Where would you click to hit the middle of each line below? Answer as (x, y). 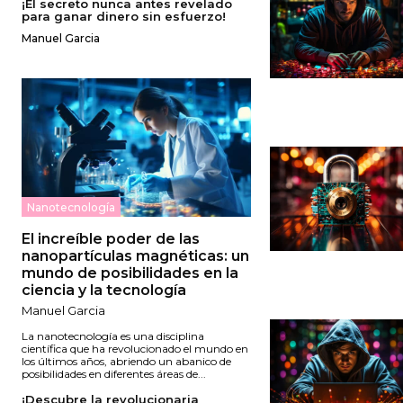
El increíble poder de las (111, 238)
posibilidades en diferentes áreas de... (114, 373)
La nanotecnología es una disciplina (113, 336)
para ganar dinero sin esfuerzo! (124, 17)
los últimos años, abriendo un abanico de (126, 361)
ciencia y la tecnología (104, 290)
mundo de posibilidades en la (130, 273)
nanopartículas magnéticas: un (135, 255)
